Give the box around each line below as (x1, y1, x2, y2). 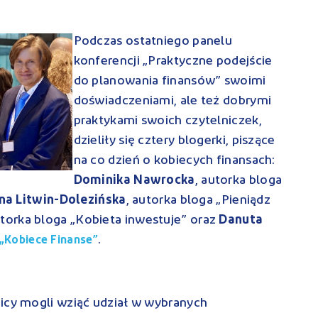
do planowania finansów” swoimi (73, 74, 266, 88)
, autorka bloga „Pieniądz (126, 193, 271, 207)
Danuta (219, 213, 263, 227)
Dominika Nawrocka (73, 173, 195, 187)
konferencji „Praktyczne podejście (73, 54, 273, 68)
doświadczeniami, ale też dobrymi (73, 94, 272, 108)
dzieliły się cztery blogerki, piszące (73, 133, 275, 148)
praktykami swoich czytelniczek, (73, 114, 262, 128)
